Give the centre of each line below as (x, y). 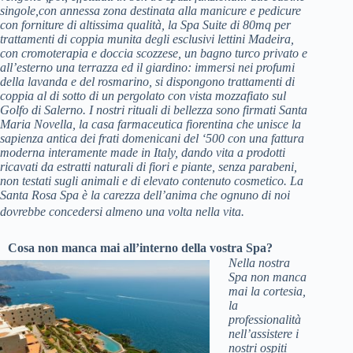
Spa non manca (268, 277)
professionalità (265, 320)
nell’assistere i (264, 334)
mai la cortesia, (267, 291)
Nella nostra (259, 263)
